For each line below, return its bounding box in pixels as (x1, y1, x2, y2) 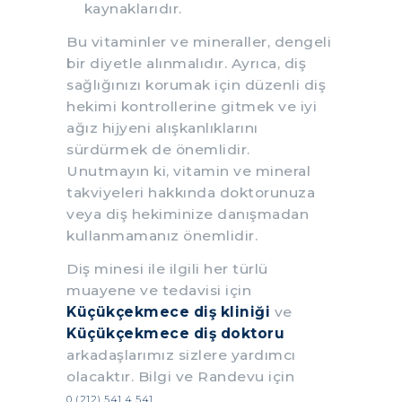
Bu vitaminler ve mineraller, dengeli (66, 32, 331, 50)
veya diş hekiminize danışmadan (66, 205, 309, 223)
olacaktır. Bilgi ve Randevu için (66, 367, 294, 385)
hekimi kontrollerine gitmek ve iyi (66, 97, 317, 115)
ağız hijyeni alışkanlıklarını (66, 118, 258, 136)
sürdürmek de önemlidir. (66, 140, 250, 158)
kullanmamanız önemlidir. (66, 226, 258, 244)
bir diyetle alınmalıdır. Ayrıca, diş (66, 54, 306, 72)
